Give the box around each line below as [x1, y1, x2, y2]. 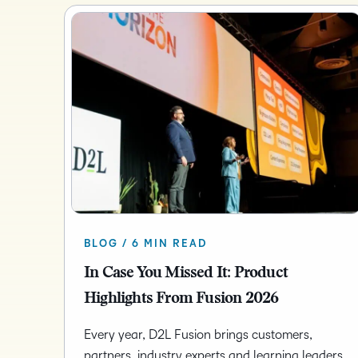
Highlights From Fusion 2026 [84, 291, 279, 308]
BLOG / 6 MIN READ [84, 238, 207, 250]
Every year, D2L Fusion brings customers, [84, 328, 312, 342]
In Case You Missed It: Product [84, 265, 288, 282]
